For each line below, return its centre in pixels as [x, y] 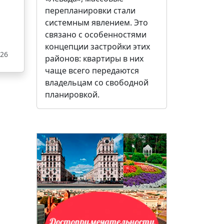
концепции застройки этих [97, 47]
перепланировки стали [90, 11]
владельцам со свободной [97, 83]
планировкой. [72, 95]
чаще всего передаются [92, 71]
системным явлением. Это [96, 23]
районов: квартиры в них [94, 59]
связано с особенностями [96, 35]
